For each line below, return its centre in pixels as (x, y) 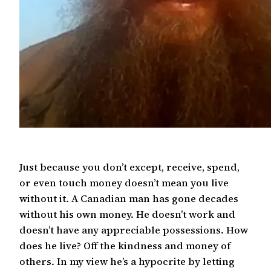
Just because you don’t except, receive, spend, (129, 167)
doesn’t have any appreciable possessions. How (134, 230)
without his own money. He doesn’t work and (127, 214)
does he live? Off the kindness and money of (125, 246)
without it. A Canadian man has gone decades (129, 199)
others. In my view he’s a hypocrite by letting (127, 262)
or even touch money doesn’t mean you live (124, 183)
